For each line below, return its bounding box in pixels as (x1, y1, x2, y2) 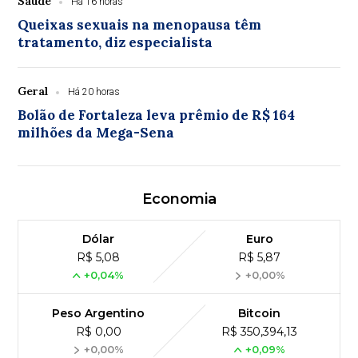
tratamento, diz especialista (18, 34, 213, 51)
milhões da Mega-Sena (18, 124, 175, 141)
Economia (141, 190, 217, 208)
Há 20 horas (68, 86, 121, 97)
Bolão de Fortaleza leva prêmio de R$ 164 (18, 106, 296, 124)
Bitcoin (238, 306, 281, 320)
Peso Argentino (52, 306, 145, 320)
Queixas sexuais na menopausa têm (18, 16, 262, 34)
